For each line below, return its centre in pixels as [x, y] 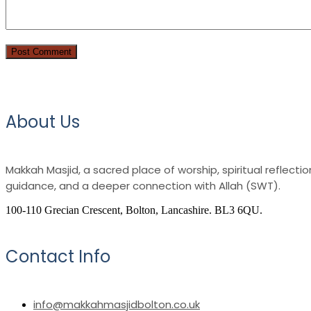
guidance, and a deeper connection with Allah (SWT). [143, 185]
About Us [43, 121]
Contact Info [58, 256]
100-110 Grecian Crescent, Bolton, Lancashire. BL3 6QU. [134, 210]
